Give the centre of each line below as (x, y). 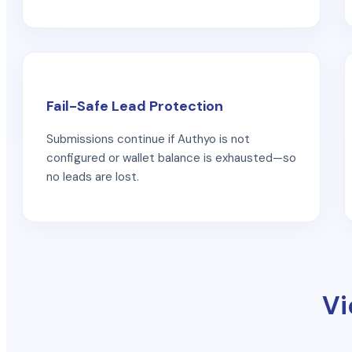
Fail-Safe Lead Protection (135, 106)
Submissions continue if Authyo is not (148, 139)
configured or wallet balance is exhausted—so (171, 158)
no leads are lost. (93, 176)
